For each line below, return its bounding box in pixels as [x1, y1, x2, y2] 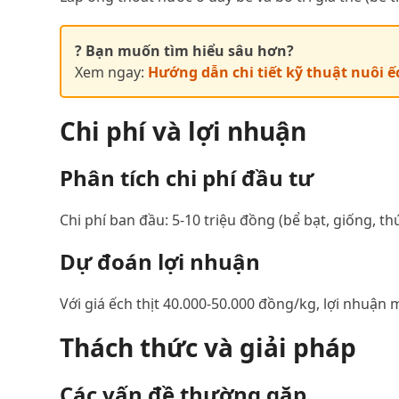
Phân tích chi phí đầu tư [60, 162, 314, 192]
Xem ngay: [75, 61, 149, 82]
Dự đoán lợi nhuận [60, 246, 261, 276]
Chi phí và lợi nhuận [60, 113, 307, 148]
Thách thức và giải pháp [60, 330, 357, 364]
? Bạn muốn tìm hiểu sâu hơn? [75, 40, 295, 61]
